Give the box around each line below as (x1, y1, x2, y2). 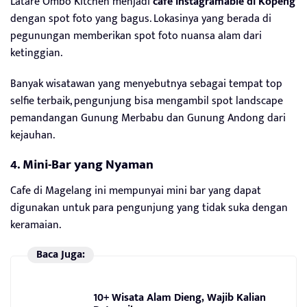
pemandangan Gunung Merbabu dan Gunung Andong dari (10, 108, 286, 127)
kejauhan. (10, 125, 55, 145)
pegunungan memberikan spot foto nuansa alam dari (10, 26, 262, 45)
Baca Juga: (36, 245, 85, 264)
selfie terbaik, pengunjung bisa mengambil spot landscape (10, 91, 283, 110)
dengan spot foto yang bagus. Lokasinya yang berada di (10, 9, 271, 28)
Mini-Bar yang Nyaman (23, 153, 153, 175)
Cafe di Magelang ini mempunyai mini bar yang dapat (10, 181, 261, 200)
